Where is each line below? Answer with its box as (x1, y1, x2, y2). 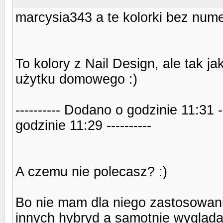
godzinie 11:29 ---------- (15, 117, 151, 133)
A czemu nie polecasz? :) (15, 164, 167, 179)
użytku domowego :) (15, 71, 137, 87)
